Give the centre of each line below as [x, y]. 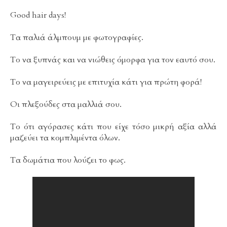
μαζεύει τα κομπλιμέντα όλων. [65, 138]
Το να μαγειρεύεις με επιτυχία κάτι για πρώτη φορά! [106, 82]
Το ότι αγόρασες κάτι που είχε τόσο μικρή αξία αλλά [113, 127]
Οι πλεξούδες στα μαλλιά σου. [66, 105]
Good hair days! [38, 15]
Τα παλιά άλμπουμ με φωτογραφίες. [77, 38]
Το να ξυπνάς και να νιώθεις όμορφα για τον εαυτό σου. [113, 60]
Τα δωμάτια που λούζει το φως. [68, 160]
